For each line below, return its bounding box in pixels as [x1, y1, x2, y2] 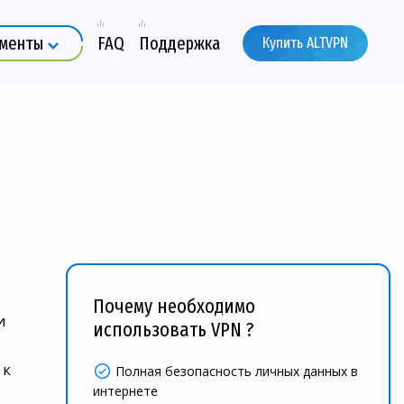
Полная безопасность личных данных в [115, 363, 358, 380]
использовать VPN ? [93, 317, 254, 342]
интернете [93, 382, 158, 399]
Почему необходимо [93, 294, 255, 318]
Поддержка [139, 32, 220, 55]
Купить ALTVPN [262, 33, 348, 53]
